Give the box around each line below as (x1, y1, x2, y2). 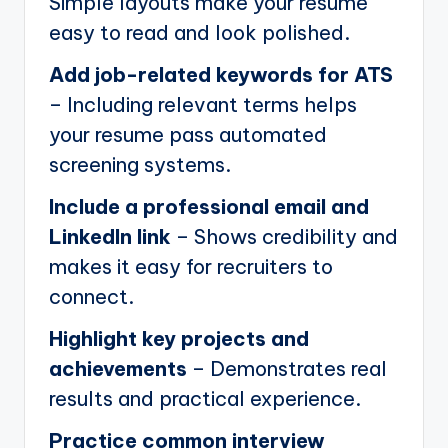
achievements (49, 355, 187, 381)
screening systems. (49, 151, 231, 177)
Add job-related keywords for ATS (49, 61, 393, 87)
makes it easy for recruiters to (49, 253, 333, 279)
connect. (49, 283, 134, 309)
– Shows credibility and (171, 223, 398, 249)
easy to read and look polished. (49, 19, 350, 45)
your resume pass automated (49, 121, 327, 147)
